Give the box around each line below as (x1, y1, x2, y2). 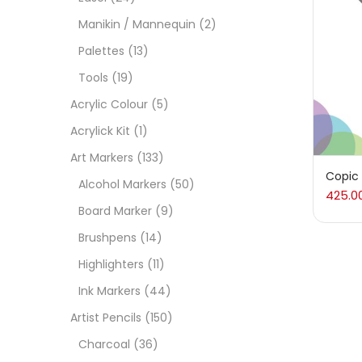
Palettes (78, 43, 124, 60)
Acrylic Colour (70, 96, 148, 113)
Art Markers (70, 149, 133, 166)
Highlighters (78, 256, 144, 273)
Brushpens (78, 229, 137, 246)
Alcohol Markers (78, 176, 166, 193)
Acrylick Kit (70, 123, 130, 140)
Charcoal (78, 336, 130, 353)
